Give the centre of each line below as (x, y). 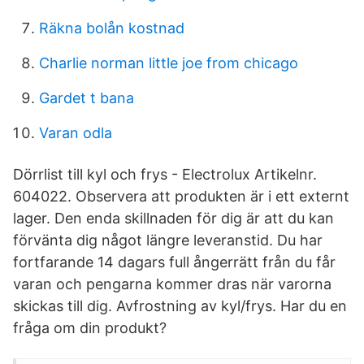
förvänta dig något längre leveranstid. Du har (168, 240)
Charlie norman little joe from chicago (169, 63)
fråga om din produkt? (90, 328)
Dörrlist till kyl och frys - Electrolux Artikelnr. (165, 174)
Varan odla (76, 133)
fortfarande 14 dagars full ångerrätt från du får (174, 262)
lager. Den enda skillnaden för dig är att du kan (173, 218)
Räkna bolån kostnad (112, 28)
